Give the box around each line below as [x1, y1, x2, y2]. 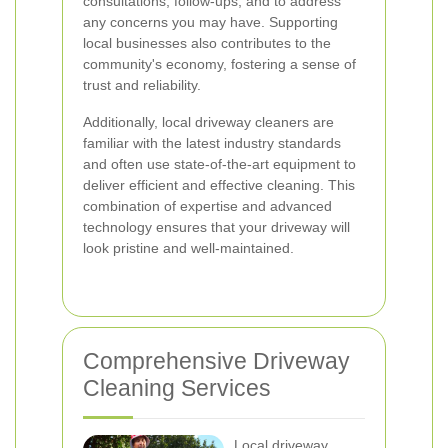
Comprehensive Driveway [83, 348, 350, 374]
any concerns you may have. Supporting [83, 14, 338, 30]
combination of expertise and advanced [83, 198, 332, 214]
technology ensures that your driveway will [83, 219, 350, 235]
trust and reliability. [83, 77, 201, 93]
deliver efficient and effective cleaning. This [83, 177, 355, 193]
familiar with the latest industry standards [83, 135, 341, 151]
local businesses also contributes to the [83, 35, 331, 51]
